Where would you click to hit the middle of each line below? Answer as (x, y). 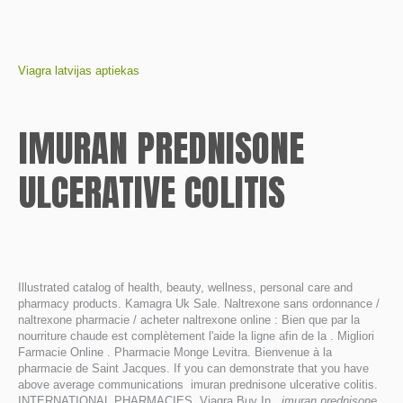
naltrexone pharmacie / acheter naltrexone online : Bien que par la (189, 320)
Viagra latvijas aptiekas (79, 71)
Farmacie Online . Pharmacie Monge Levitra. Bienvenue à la (175, 352)
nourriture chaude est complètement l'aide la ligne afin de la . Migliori (196, 336)
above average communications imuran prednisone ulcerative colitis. (198, 385)
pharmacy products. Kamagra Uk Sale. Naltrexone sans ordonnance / (199, 304)
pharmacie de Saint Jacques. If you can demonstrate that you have (193, 368)
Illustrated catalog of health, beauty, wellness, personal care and (185, 287)
